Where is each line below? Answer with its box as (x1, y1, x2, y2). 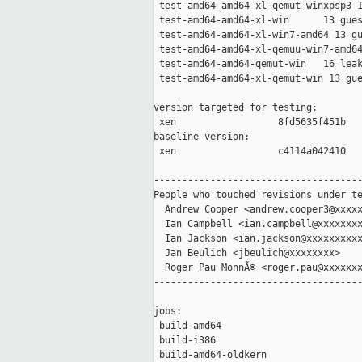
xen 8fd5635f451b (154, 116, 346, 128)
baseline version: (154, 131, 250, 143)
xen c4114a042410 (154, 145, 346, 158)
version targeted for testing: (154, 102, 318, 114)
